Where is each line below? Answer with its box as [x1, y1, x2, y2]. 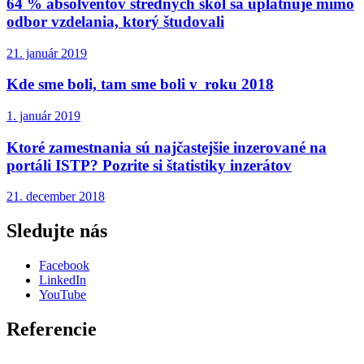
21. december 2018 [6, 189, 105, 204]
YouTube [39, 288, 86, 302]
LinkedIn [39, 273, 86, 288]
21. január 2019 [6, 45, 87, 60]
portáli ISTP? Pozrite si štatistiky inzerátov [6, 156, 292, 174]
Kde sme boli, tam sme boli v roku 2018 [6, 76, 274, 93]
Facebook [39, 258, 89, 273]
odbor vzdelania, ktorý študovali [6, 12, 224, 30]
